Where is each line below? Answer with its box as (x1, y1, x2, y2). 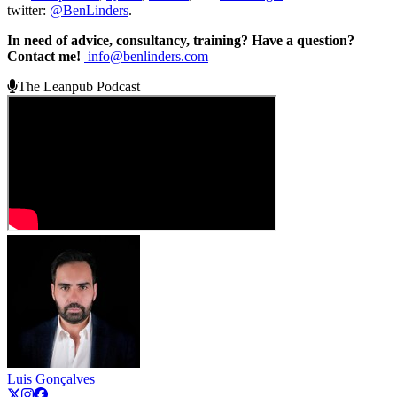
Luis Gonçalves (7, 370, 95, 386)
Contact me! (7, 48, 84, 64)
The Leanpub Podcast (18, 78, 140, 94)
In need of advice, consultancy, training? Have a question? (7, 32, 354, 48)
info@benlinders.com (84, 48, 208, 64)
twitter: (7, 2, 50, 18)
